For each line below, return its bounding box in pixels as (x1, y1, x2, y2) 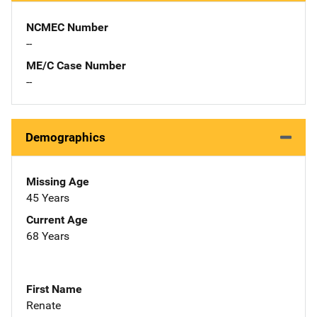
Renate (26, 298, 61, 312)
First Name (26, 282, 82, 296)
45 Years (26, 190, 69, 204)
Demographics (25, 129, 105, 144)
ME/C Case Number (26, 58, 126, 72)
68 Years (26, 229, 69, 243)
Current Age (26, 212, 88, 226)
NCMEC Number (26, 20, 108, 34)
